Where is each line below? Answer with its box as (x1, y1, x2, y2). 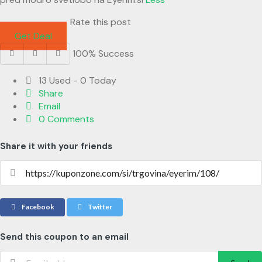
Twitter (87, 202, 113, 212)
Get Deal (15, 30, 52, 43)
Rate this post (70, 16, 131, 29)
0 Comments (36, 113, 95, 126)
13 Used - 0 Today (36, 74, 117, 87)
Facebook (20, 202, 54, 212)
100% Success (72, 47, 134, 60)
